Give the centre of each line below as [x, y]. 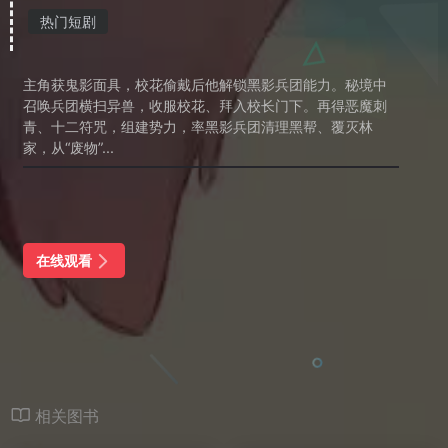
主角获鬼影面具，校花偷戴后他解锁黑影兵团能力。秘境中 [205, 84]
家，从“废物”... [68, 147]
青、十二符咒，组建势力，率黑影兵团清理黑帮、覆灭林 [198, 126]
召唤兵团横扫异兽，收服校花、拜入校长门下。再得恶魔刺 [205, 105]
